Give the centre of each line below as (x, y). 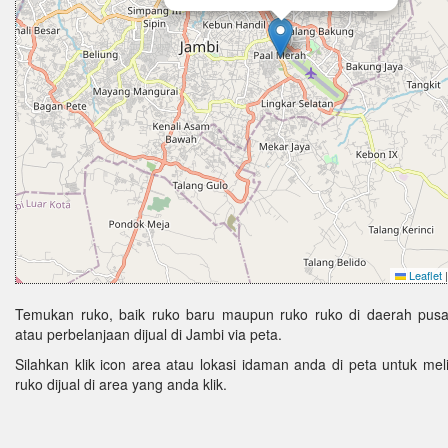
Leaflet (424, 275)
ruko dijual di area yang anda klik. (121, 384)
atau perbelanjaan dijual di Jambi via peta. (148, 334)
